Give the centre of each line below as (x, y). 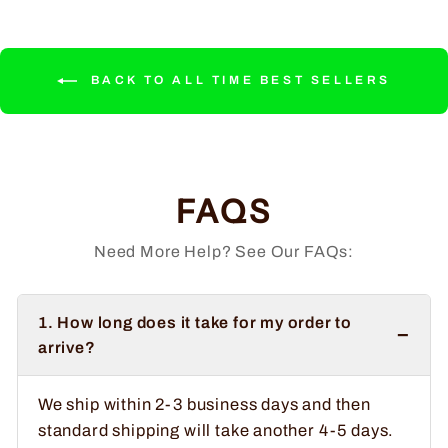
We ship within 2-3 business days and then (204, 403)
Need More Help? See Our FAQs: (223, 251)
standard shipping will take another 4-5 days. (216, 429)
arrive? (67, 347)
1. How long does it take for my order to (195, 322)
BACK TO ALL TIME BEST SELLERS (238, 79)
